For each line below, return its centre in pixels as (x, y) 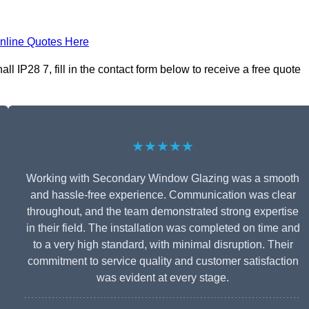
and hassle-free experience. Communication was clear (163, 195)
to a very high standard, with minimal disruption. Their (163, 245)
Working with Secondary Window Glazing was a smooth (163, 179)
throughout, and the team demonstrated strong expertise (163, 212)
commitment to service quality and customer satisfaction (163, 261)
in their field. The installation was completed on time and (163, 228)
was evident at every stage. (163, 278)
